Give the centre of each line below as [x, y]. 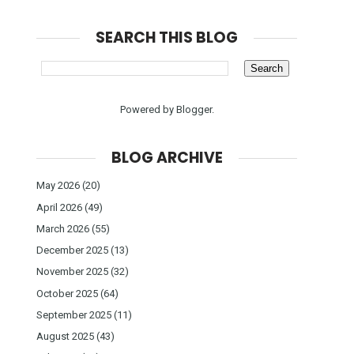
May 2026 [58, 186]
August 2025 [65, 337]
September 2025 [74, 314]
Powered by [148, 110]
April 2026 [59, 207]
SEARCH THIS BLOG [167, 38]
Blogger [194, 110]
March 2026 [63, 228]
